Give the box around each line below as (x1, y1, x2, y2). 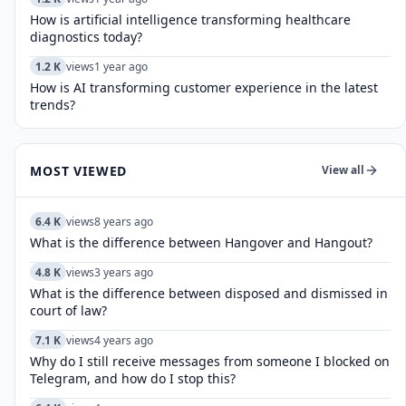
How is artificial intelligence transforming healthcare (30, 11, 351, 28)
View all (321, 162, 364, 178)
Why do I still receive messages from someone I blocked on (30, 353, 390, 370)
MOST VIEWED (30, 161, 128, 179)
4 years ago (94, 332, 153, 348)
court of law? (30, 302, 107, 319)
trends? (30, 96, 75, 113)
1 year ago (94, 58, 148, 74)
